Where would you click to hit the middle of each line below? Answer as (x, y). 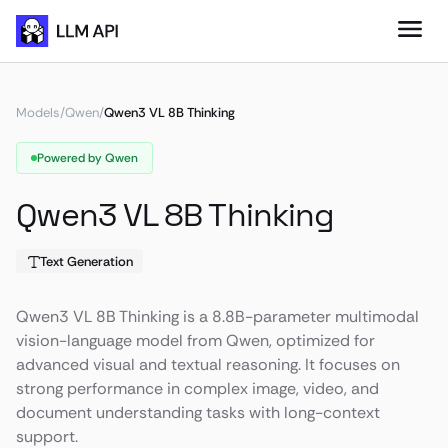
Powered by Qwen (87, 158)
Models (38, 112)
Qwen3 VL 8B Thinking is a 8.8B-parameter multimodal (217, 316)
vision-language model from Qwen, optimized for (195, 340)
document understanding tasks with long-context (198, 412)
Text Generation (86, 261)
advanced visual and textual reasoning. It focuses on (208, 364)
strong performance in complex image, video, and (197, 388)
